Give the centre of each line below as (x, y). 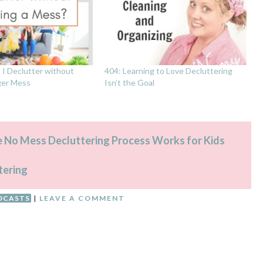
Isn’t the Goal (130, 82)
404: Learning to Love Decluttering (169, 70)
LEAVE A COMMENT (82, 198)
